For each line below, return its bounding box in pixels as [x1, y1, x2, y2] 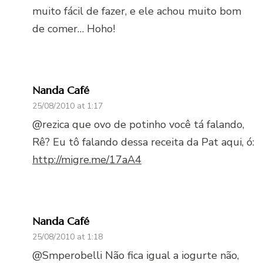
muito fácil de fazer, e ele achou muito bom [32, 4, 241, 18]
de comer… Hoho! [32, 21, 115, 36]
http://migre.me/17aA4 [32, 152, 141, 167]
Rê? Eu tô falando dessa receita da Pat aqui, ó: [32, 134, 254, 149]
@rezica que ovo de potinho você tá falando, [32, 117, 244, 131]
